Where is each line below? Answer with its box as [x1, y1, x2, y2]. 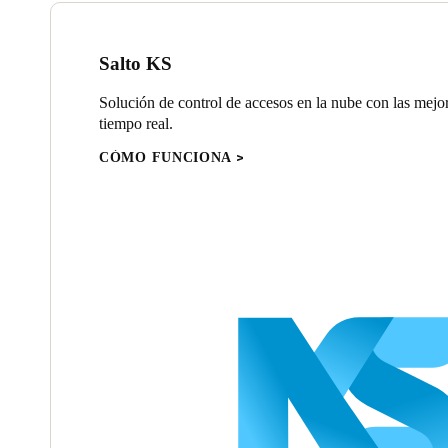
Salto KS [99, 53, 172, 74]
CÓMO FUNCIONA [99, 150, 233, 165]
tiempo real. [99, 115, 173, 132]
